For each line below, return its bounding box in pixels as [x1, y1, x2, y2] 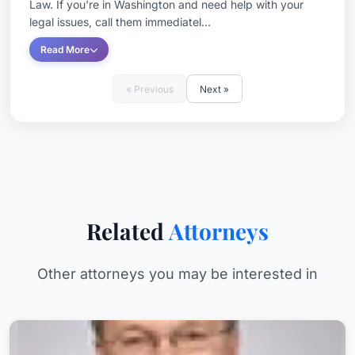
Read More [40, 44, 90, 55]
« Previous [126, 82, 174, 95]
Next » [200, 82, 229, 95]
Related [86, 216, 169, 246]
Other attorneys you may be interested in [37, 265, 318, 282]
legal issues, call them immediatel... [29, 15, 211, 29]
